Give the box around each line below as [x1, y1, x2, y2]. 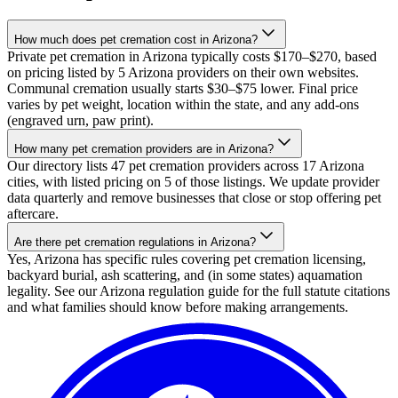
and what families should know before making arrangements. [7, 298, 348, 314]
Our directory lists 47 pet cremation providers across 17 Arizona [7, 157, 364, 173]
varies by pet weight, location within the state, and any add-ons [7, 96, 359, 112]
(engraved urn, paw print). [7, 112, 154, 128]
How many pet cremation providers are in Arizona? [14, 141, 274, 155]
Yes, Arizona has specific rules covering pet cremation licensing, [7, 251, 366, 267]
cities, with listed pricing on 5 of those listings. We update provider [7, 173, 379, 189]
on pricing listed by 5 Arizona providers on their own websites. [7, 64, 359, 80]
